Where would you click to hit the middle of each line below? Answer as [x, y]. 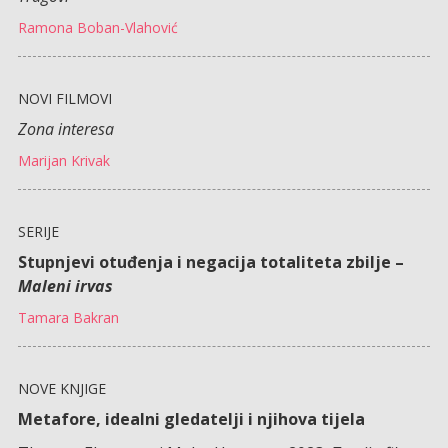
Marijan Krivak [63, 160]
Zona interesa [65, 128]
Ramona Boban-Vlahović [97, 27]
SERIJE [38, 231]
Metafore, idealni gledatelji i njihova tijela [191, 418]
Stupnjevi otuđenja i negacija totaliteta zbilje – [210, 261]
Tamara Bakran [68, 317]
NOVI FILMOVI [64, 98]
